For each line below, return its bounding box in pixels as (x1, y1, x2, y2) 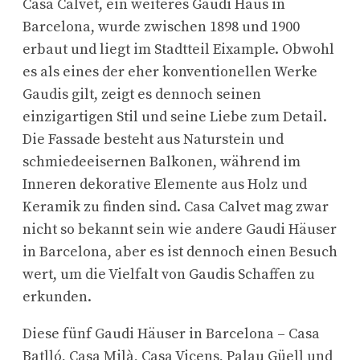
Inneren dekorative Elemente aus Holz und (22, 174, 307, 194)
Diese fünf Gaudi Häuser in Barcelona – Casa (22, 324, 320, 343)
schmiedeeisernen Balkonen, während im (22, 152, 301, 171)
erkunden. (22, 287, 92, 306)
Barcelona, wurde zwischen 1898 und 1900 (22, 17, 300, 36)
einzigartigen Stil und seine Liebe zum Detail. (22, 107, 327, 126)
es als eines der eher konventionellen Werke (22, 62, 317, 81)
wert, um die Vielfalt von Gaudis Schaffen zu (22, 264, 315, 284)
